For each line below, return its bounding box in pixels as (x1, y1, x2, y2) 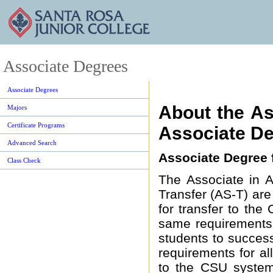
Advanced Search (7, 139, 57, 146)
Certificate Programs (7, 121, 65, 129)
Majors (7, 104, 27, 111)
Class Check (7, 157, 41, 164)
